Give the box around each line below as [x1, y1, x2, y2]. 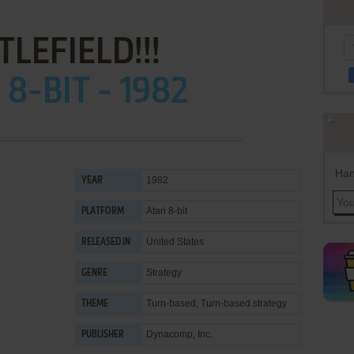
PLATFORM [81, 207, 124, 217]
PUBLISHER [81, 330, 124, 340]
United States [146, 236, 204, 247]
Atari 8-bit [146, 205, 187, 217]
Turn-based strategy [201, 298, 287, 309]
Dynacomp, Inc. [146, 329, 213, 340]
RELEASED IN [81, 238, 130, 247]
